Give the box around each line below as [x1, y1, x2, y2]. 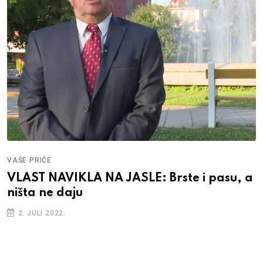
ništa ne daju [7, 187, 83, 199]
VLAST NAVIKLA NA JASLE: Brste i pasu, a [7, 172, 253, 184]
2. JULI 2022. [15, 208, 66, 217]
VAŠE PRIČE [7, 156, 52, 164]
